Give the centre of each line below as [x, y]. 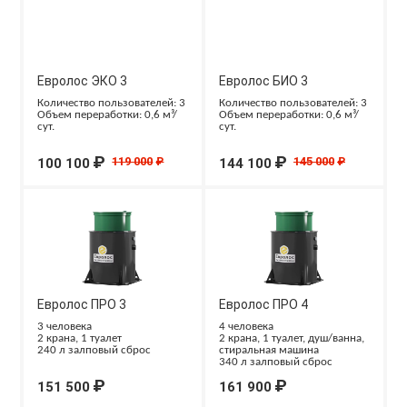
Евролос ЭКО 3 [83, 81]
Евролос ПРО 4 [263, 304]
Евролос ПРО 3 [82, 304]
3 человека [65, 327]
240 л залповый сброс [94, 350]
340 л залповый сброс [276, 362]
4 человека [246, 327]
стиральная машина [269, 350]
